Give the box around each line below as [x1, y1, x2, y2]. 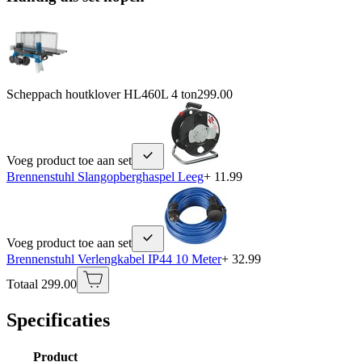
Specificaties [6, 309, 110, 330]
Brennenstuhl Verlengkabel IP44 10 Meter [6, 251, 221, 266]
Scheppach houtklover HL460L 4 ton [6, 86, 197, 101]
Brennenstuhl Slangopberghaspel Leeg [6, 169, 204, 183]
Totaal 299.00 [6, 276, 77, 291]
